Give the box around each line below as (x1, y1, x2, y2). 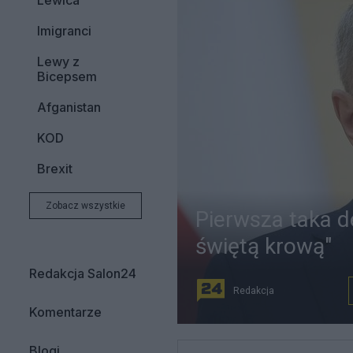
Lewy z (37, 54, 80, 69)
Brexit (37, 161, 72, 176)
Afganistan (37, 99, 101, 115)
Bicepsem (37, 69, 97, 84)
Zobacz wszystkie (46, 200, 125, 211)
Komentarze (29, 304, 102, 320)
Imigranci (37, 23, 91, 39)
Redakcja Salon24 (29, 266, 136, 281)
